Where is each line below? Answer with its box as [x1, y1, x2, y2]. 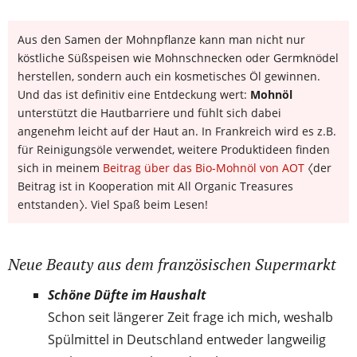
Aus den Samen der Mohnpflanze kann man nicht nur [18, 32, 305, 48]
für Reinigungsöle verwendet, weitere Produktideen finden [18, 142, 330, 158]
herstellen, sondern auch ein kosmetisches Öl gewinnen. [18, 69, 320, 84]
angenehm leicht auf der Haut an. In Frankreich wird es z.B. [18, 124, 336, 139]
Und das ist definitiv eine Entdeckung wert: [18, 87, 250, 103]
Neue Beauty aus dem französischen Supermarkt [8, 253, 336, 276]
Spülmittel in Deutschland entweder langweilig [48, 331, 326, 349]
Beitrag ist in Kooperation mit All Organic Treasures [18, 178, 293, 194]
